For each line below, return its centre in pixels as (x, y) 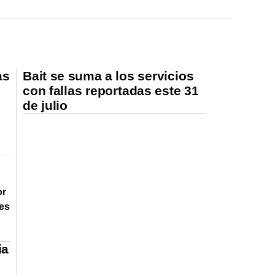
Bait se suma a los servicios (108, 76)
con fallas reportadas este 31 (111, 90)
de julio (45, 105)
